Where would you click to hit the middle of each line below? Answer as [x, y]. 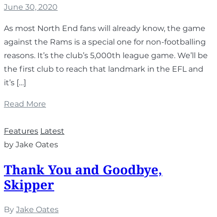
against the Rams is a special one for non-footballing [105, 42]
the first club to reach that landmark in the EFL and [104, 69]
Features [21, 131]
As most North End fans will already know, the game [105, 29]
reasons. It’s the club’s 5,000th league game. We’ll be [106, 56]
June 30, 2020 [31, 7]
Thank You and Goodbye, [83, 169]
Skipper [29, 184]
